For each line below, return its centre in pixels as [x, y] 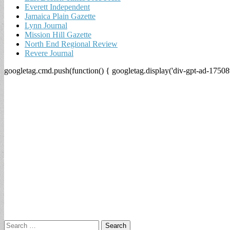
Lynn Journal [46, 25]
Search [15, 224]
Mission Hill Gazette [58, 34]
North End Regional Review [71, 44]
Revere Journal [49, 53]
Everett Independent [57, 7]
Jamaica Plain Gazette [60, 16]
